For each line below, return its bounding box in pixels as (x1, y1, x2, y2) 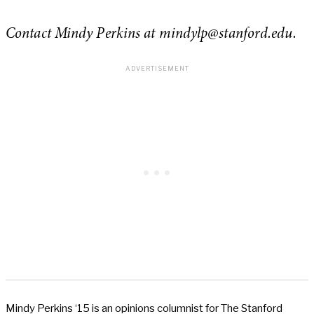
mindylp (158, 27, 208, 42)
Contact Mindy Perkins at (6, 27, 159, 42)
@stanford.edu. (207, 27, 296, 42)
